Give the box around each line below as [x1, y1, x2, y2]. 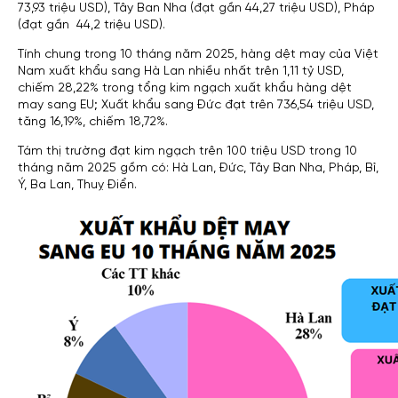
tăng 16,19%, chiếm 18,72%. [18, 115, 168, 128]
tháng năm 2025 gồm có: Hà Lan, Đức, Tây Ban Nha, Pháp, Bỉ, [18, 161, 378, 174]
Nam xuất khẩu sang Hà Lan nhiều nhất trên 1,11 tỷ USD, [18, 64, 344, 77]
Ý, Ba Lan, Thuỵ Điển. [18, 178, 137, 191]
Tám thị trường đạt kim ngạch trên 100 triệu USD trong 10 [18, 144, 357, 157]
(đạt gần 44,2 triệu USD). [18, 18, 165, 31]
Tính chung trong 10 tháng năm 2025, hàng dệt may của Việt [18, 47, 378, 60]
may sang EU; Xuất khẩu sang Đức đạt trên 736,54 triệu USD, [18, 98, 374, 111]
